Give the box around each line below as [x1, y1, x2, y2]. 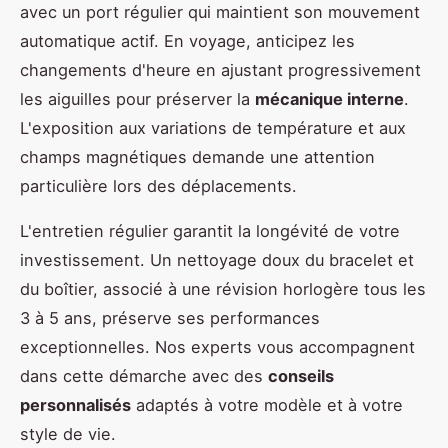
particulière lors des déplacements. [20, 175, 297, 196]
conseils [268, 365, 334, 386]
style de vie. [20, 423, 116, 444]
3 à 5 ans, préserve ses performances [20, 307, 320, 328]
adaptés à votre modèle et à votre [131, 394, 403, 415]
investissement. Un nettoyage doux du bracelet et [20, 249, 414, 270]
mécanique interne [255, 88, 404, 109]
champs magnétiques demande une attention [20, 146, 375, 167]
